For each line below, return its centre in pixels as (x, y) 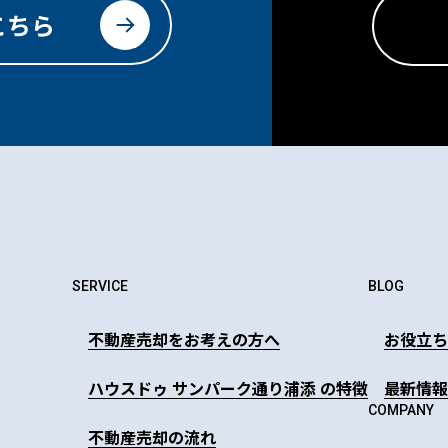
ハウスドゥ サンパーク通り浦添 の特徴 (228, 387)
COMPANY (401, 409)
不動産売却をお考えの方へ (184, 338)
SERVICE (100, 285)
